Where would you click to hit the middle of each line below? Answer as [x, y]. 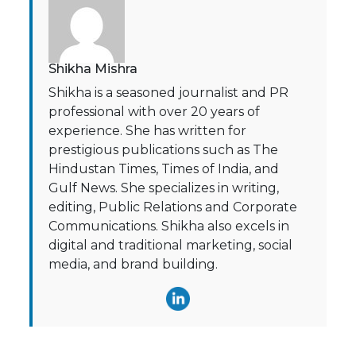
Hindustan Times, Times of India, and [164, 169]
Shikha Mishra [93, 69]
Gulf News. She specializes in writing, [164, 188]
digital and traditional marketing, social [171, 246]
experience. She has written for [148, 131]
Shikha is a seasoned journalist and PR [169, 93]
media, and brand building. [133, 265]
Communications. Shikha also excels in [169, 226]
